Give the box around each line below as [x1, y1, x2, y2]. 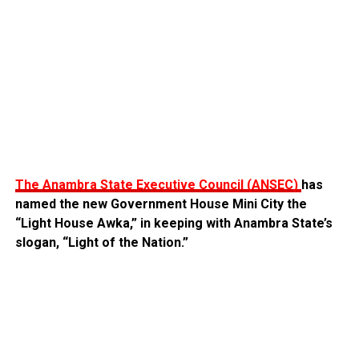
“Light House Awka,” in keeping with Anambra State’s [14, 215, 333, 231]
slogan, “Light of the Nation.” [14, 234, 188, 250]
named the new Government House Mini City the [14, 196, 307, 212]
